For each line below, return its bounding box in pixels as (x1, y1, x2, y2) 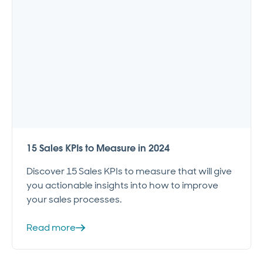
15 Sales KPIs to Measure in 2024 (26, 141, 170, 154)
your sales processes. (26, 193, 122, 205)
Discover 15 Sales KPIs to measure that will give (26, 164, 232, 177)
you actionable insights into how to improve (26, 178, 218, 191)
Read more (26, 221, 76, 234)
